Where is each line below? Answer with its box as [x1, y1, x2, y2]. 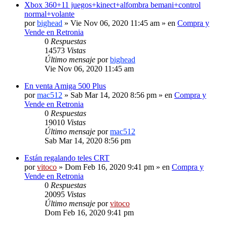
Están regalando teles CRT [24, 153, 109, 162]
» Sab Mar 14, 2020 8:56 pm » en [62, 90, 174, 99]
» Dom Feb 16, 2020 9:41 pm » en [57, 162, 172, 171]
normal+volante [24, 9, 74, 18]
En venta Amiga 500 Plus [24, 81, 106, 90]
